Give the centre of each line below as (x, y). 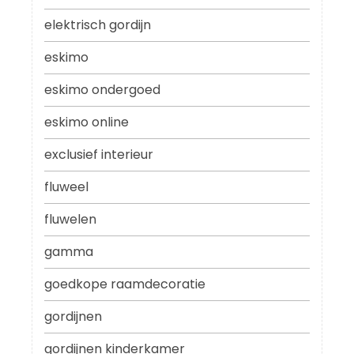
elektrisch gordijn (98, 25)
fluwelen (70, 220)
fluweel (66, 187)
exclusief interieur (99, 155)
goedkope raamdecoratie (125, 284)
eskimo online (87, 122)
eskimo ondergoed (102, 90)
